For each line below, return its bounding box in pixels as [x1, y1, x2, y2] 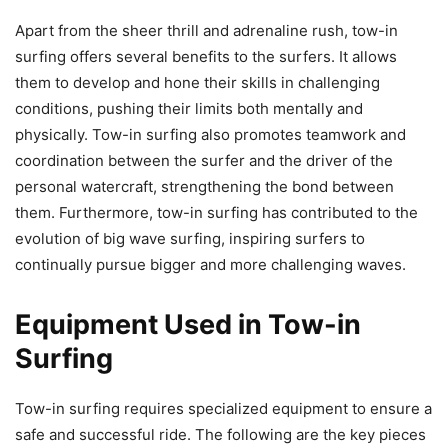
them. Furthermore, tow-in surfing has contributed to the [15, 203, 418, 223]
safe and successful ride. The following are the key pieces [15, 425, 426, 445]
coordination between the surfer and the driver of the [15, 151, 393, 171]
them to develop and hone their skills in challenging [15, 73, 380, 93]
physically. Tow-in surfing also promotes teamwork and [15, 125, 406, 145]
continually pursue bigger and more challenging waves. [15, 255, 406, 275]
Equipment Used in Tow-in [15, 308, 361, 342]
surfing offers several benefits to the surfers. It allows [15, 47, 397, 67]
